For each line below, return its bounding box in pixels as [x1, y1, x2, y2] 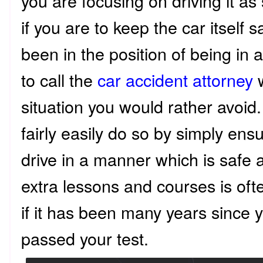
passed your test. [21, 226, 149, 250]
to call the [21, 68, 97, 92]
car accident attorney [97, 68, 253, 92]
